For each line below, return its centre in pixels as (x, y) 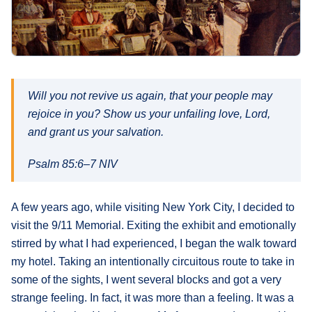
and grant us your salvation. (96, 132)
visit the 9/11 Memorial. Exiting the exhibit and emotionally (154, 225)
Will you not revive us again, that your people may (150, 95)
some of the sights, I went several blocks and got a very (146, 279)
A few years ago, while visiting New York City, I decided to (153, 207)
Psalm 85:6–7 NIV (73, 164)
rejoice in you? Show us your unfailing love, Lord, (149, 114)
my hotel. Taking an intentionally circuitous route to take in (153, 261)
